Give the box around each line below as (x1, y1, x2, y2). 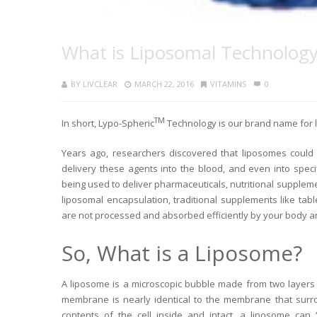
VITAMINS (210, 78, 246, 89)
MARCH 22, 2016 (134, 78, 194, 89)
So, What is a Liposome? (62, 238, 302, 267)
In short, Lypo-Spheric (62, 116, 154, 129)
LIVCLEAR (83, 78, 117, 89)
